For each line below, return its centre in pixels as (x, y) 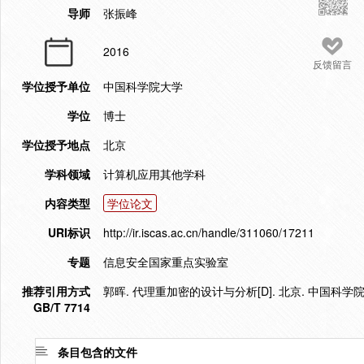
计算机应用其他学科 (154, 174)
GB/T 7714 (62, 307)
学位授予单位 (56, 86)
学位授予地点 (56, 145)
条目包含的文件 (97, 352)
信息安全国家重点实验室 (166, 262)
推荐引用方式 (56, 291)
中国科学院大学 (143, 86)
